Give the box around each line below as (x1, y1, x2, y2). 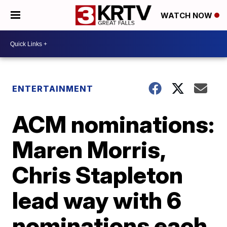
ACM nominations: (12, 110, 215, 138)
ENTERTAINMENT (12, 84, 94, 94)
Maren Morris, (12, 135, 166, 164)
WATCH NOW (161, 11, 214, 21)
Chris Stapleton (12, 161, 183, 189)
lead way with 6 (12, 186, 182, 214)
